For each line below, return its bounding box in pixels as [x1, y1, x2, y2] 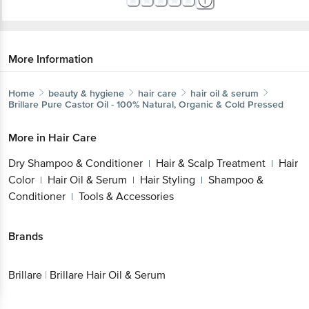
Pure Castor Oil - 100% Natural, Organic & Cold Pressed [41, 98, 283, 110]
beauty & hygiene [48, 87, 124, 99]
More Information [8, 52, 93, 66]
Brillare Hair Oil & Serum [50, 268, 166, 283]
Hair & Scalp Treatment [156, 156, 266, 170]
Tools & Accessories [79, 189, 174, 203]
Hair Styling [140, 172, 195, 187]
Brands [8, 229, 43, 243]
